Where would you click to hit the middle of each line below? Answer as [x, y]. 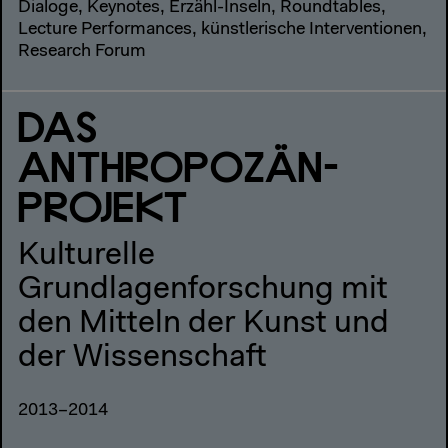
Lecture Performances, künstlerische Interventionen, [222, 29]
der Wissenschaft [142, 357]
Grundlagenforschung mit [203, 289]
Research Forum [82, 51]
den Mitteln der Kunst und [203, 323]
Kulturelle [86, 255]
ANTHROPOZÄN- [179, 169]
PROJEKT [103, 209]
